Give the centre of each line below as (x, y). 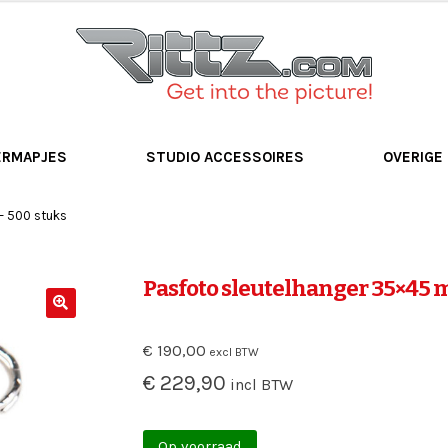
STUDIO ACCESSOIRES (225, 156)
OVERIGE (413, 156)
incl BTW (260, 384)
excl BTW (233, 351)
